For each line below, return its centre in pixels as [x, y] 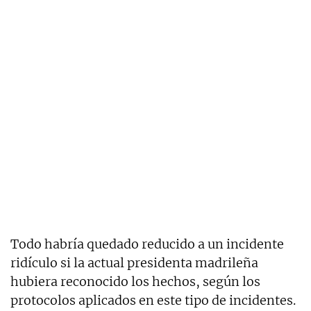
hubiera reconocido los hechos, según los [135, 281]
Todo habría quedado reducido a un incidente [147, 244]
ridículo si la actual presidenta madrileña [134, 262]
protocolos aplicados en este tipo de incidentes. [153, 300]
